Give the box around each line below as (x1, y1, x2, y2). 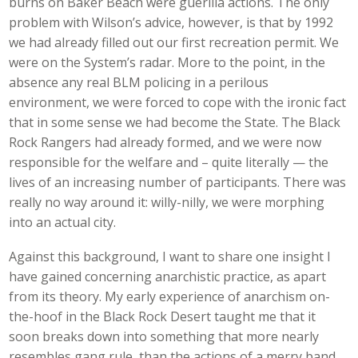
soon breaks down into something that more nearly (9, 327, 320, 345)
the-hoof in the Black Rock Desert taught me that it (9, 307, 316, 325)
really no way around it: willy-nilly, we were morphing (9, 193, 325, 212)
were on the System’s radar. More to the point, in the (9, 54, 326, 72)
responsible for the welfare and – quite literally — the (9, 153, 329, 172)
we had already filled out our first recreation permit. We (9, 34, 340, 52)
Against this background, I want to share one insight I (9, 247, 332, 265)
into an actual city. (9, 213, 117, 232)
